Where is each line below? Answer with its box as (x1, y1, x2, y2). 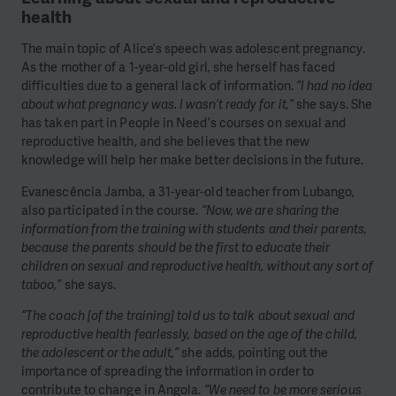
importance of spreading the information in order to (21, 362, 315, 381)
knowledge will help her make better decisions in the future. (21, 151, 363, 170)
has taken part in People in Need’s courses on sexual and (21, 114, 346, 133)
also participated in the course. (21, 201, 202, 219)
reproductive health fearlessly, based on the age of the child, (21, 325, 357, 344)
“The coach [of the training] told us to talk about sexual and (21, 307, 354, 325)
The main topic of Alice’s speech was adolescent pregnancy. (21, 40, 365, 58)
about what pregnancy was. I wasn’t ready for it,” (21, 95, 293, 114)
